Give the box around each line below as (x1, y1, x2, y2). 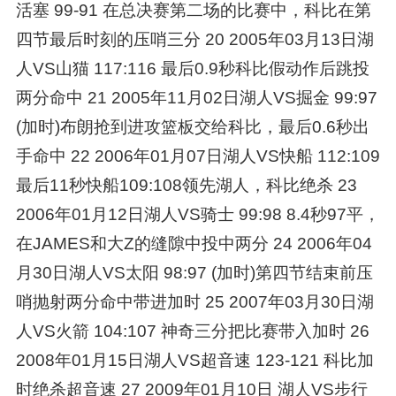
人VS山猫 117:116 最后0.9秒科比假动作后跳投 (15, 58, 369, 78)
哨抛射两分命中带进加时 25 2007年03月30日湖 (15, 292, 374, 311)
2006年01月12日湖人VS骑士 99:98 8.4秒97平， (15, 204, 380, 224)
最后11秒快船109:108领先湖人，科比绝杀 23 (15, 175, 357, 194)
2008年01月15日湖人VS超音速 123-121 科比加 (15, 350, 374, 369)
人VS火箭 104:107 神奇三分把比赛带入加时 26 (15, 321, 369, 340)
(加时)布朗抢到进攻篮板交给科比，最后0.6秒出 (15, 117, 369, 136)
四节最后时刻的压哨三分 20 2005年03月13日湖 (15, 29, 374, 49)
